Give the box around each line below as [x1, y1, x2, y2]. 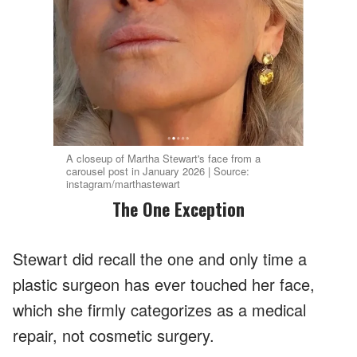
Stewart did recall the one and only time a [13, 247, 307, 271]
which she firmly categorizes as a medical [13, 298, 306, 322]
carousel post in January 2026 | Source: [66, 163, 250, 179]
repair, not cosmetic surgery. [13, 324, 214, 347]
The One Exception [121, 196, 245, 222]
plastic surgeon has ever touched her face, [13, 273, 315, 296]
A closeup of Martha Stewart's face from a [66, 151, 261, 167]
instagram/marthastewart [66, 176, 181, 192]
